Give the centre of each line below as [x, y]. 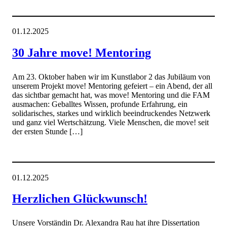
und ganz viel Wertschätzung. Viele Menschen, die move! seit [110, 122]
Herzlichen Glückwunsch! [80, 199]
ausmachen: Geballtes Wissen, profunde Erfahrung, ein [100, 104]
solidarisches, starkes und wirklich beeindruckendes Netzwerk [111, 113]
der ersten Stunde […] [47, 131]
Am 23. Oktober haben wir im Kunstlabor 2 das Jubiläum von [111, 77]
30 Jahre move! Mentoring [82, 53]
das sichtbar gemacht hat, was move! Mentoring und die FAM [111, 95]
